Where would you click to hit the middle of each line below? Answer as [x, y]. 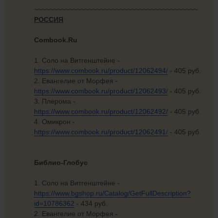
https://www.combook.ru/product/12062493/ [101, 91]
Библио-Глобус [61, 163]
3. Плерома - [55, 101]
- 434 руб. [91, 204]
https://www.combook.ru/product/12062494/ [101, 71]
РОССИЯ [49, 20]
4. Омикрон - [54, 122]
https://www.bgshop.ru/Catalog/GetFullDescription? [112, 193]
